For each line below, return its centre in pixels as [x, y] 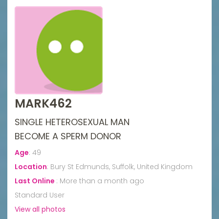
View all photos [40, 209]
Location [31, 166]
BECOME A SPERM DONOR [68, 136]
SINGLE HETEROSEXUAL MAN [72, 122]
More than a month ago [102, 181]
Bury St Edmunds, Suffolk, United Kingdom [121, 166]
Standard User [40, 195]
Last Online [35, 181]
